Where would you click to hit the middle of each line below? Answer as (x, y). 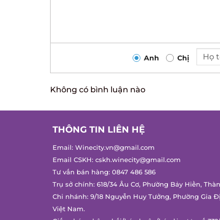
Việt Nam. (65, 209)
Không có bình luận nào (94, 90)
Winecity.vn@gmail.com (111, 148)
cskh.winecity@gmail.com (134, 160)
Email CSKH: (70, 160)
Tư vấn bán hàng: (79, 172)
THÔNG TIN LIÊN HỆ (95, 130)
